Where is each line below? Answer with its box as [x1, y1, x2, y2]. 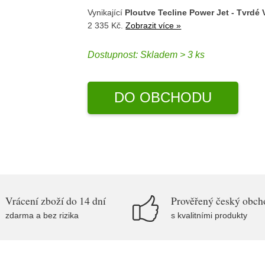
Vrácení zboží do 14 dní [5, 193, 106, 208]
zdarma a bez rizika [5, 211, 79, 220]
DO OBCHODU [114, 89, 212, 105]
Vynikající [88, 7, 125, 17]
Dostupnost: [88, 50, 141, 60]
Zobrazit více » [125, 20, 182, 30]
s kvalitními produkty [171, 211, 247, 220]
